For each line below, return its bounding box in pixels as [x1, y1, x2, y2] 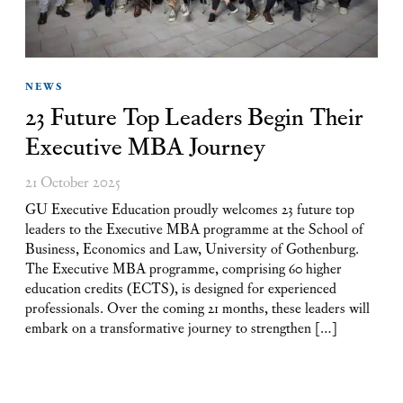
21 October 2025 [25, 168, 121, 192]
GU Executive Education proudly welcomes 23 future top [25, 196, 355, 219]
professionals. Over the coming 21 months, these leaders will [25, 295, 371, 318]
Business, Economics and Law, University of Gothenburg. [25, 236, 360, 258]
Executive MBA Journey [25, 126, 266, 162]
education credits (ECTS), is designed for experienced [25, 275, 337, 298]
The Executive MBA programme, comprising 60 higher [25, 255, 343, 278]
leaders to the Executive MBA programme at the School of [25, 216, 364, 238]
